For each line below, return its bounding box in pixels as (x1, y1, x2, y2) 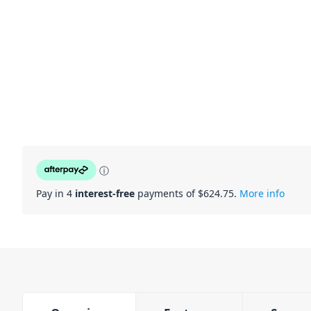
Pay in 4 (36, 187, 75, 201)
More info (239, 187, 285, 201)
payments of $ (135, 187, 203, 201)
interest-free (75, 187, 135, 201)
